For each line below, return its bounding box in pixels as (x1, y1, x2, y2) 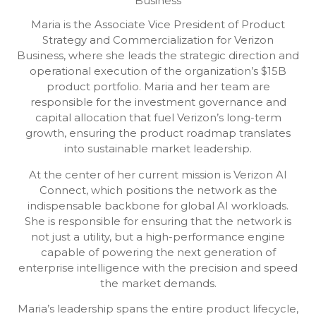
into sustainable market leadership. (64, 142, 252, 155)
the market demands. (99, 276, 217, 290)
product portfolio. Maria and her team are (46, 80, 270, 93)
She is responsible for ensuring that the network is (25, 214, 291, 228)
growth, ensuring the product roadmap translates (25, 126, 291, 140)
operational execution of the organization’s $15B (30, 64, 286, 78)
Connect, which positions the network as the (39, 183, 277, 197)
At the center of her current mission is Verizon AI (29, 168, 287, 181)
